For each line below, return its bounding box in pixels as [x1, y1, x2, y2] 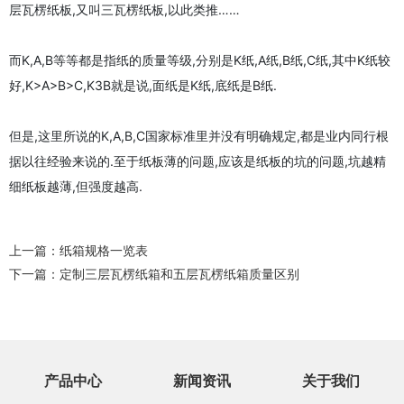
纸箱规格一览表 [60, 242, 148, 258]
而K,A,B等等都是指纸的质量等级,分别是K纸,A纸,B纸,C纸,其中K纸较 [9, 51, 390, 68]
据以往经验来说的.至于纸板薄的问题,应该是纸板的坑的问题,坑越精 [9, 152, 386, 169]
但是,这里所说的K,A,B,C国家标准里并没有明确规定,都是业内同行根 [9, 127, 389, 143]
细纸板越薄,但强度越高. [9, 178, 142, 194]
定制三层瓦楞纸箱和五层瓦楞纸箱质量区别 [60, 265, 299, 281]
